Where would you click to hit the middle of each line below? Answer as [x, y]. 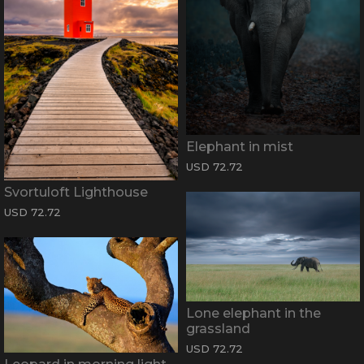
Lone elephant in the [253, 313]
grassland [218, 328]
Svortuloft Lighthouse [76, 192]
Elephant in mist [240, 147]
